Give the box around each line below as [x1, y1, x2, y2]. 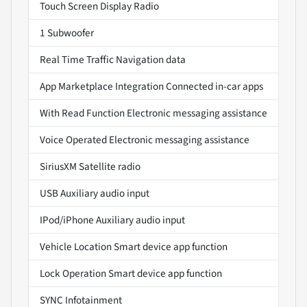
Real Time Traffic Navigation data [40, 52, 186, 68]
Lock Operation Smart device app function [40, 266, 222, 282]
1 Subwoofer [40, 25, 94, 41]
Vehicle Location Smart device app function [40, 239, 228, 255]
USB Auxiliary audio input [40, 186, 149, 201]
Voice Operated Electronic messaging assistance [40, 132, 249, 148]
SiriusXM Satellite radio [40, 159, 140, 175]
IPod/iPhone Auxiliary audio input [40, 212, 185, 228]
